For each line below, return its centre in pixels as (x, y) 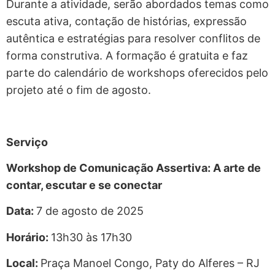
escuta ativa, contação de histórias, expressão (126, 21)
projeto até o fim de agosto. (79, 90)
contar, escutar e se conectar (84, 185)
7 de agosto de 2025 (90, 211)
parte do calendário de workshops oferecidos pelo (137, 72)
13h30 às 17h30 (91, 237)
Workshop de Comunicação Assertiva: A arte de (134, 168)
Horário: (29, 237)
